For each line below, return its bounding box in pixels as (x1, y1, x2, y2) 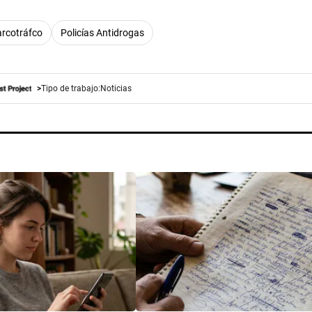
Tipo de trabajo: (40, 83, 100, 93)
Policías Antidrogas (61, 26, 144, 38)
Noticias (100, 83, 132, 93)
